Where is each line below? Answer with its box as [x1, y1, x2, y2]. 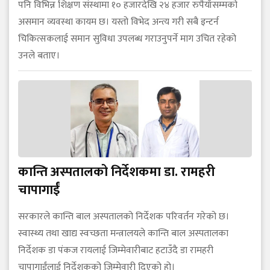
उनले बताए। [18, 48, 60, 64]
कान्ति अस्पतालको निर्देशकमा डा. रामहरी [18, 161, 215, 184]
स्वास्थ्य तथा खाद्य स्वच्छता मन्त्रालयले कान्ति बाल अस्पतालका [18, 225, 228, 242]
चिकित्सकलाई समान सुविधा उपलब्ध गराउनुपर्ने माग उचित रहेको [18, 31, 236, 48]
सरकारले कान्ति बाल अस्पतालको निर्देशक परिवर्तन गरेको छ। [18, 209, 229, 225]
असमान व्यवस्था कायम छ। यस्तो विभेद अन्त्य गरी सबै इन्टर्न [18, 14, 219, 31]
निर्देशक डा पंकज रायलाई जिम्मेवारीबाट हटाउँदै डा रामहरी [18, 242, 213, 259]
